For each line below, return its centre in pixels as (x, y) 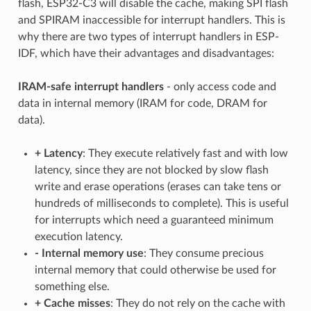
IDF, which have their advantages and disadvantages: (146, 53)
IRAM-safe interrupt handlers (91, 86)
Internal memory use (92, 253)
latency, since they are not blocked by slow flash (151, 170)
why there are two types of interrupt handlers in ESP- (148, 36)
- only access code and (220, 86)
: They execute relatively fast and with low (185, 153)
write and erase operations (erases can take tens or (158, 186)
